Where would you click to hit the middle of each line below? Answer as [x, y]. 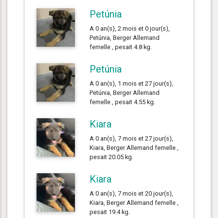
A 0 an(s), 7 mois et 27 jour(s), [132, 138]
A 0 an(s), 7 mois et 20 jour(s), [132, 193]
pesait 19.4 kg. [110, 212]
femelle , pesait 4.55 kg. [123, 102]
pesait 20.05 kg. [112, 157]
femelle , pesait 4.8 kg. [121, 47]
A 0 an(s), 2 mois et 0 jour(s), [130, 28]
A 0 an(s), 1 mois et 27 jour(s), [132, 83]
